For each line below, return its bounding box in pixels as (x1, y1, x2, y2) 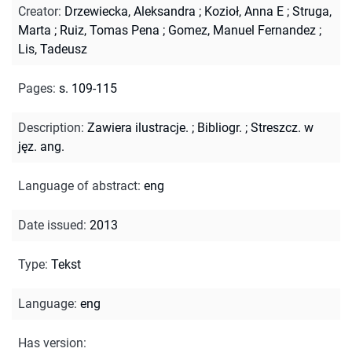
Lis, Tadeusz (18, 41, 87, 57)
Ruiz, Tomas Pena (60, 22, 159, 38)
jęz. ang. (18, 138, 64, 154)
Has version (18, 335, 83, 350)
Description (18, 119, 81, 135)
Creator (18, 3, 58, 19)
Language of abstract (18, 178, 137, 193)
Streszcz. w (251, 119, 313, 135)
